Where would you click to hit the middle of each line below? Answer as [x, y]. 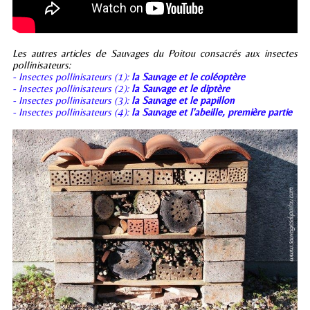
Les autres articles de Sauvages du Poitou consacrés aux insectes [155, 53]
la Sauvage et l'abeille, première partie [212, 111]
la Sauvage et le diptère [181, 88]
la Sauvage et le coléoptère [188, 76]
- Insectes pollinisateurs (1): [72, 76]
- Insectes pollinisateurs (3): [72, 100]
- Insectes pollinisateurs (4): [72, 111]
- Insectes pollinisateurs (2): [72, 88]
